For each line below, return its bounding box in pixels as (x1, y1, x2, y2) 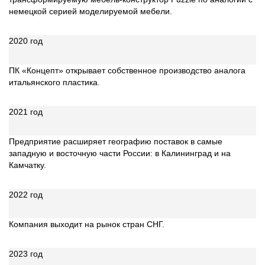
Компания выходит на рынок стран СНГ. (9, 219, 164, 229)
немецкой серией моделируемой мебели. (9, 7, 172, 16)
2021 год (9, 107, 43, 117)
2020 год (9, 36, 43, 46)
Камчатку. (9, 160, 46, 170)
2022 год (9, 190, 43, 199)
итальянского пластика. (9, 77, 100, 87)
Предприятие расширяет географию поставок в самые (9, 137, 222, 146)
